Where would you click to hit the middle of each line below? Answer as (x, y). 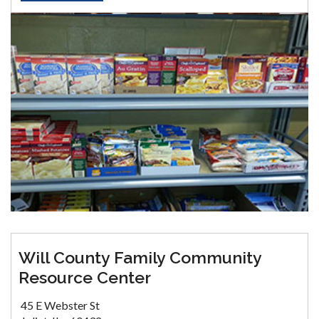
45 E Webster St (60, 305)
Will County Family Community (140, 257)
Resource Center (85, 277)
